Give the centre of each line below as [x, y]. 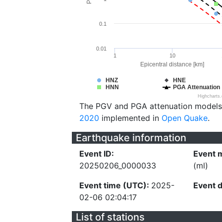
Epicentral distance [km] [172, 64]
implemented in [130, 118]
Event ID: [97, 154]
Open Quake [185, 118]
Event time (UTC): [115, 185]
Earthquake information [131, 138]
